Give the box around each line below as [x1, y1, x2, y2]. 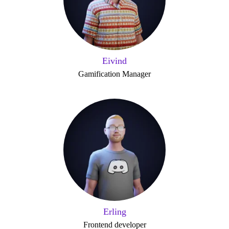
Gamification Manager [78, 70, 151, 78]
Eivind [102, 56, 127, 66]
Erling [103, 207, 126, 217]
